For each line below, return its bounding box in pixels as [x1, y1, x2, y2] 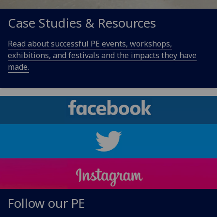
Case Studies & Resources [8, 15, 156, 32]
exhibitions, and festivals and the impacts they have [8, 50, 197, 61]
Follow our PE [8, 195, 85, 212]
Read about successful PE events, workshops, [8, 38, 172, 49]
